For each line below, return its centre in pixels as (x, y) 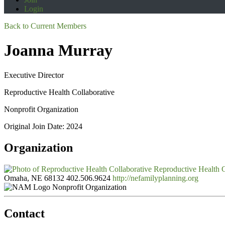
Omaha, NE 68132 (34, 178)
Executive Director (34, 75)
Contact (24, 213)
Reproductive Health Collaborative (59, 92)
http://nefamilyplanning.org (155, 178)
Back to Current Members (45, 26)
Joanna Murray (58, 50)
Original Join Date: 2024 (43, 126)
